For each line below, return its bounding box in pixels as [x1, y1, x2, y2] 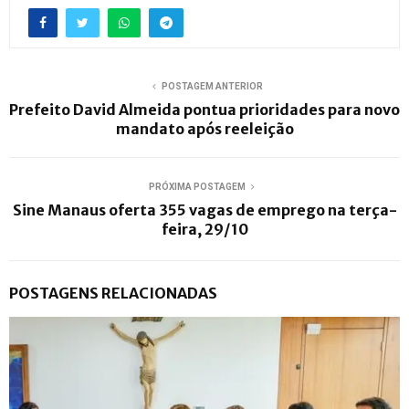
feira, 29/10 [161, 220, 248, 239]
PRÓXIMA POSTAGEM [149, 182, 246, 193]
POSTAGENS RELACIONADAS [9, 284, 217, 303]
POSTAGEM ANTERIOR [161, 81, 263, 92]
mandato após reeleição [115, 120, 294, 139]
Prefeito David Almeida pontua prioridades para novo [9, 100, 400, 120]
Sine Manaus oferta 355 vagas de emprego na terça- [12, 201, 397, 220]
